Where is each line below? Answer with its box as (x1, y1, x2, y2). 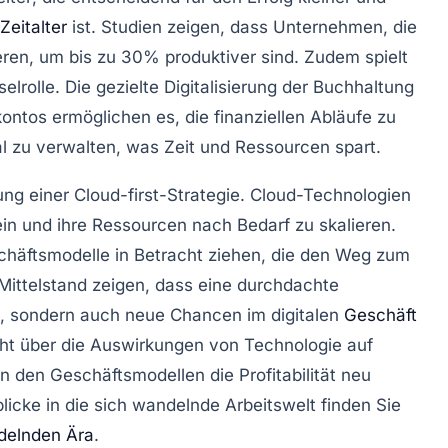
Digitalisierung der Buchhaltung (164, 76, 414, 97)
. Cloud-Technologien (240, 184, 411, 205)
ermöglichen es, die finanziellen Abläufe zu (47, 106, 396, 127)
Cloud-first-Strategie (74, 184, 240, 205)
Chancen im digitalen (170, 304, 344, 325)
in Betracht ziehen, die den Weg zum (110, 244, 410, 265)
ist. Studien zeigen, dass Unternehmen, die (67, 16, 417, 37)
